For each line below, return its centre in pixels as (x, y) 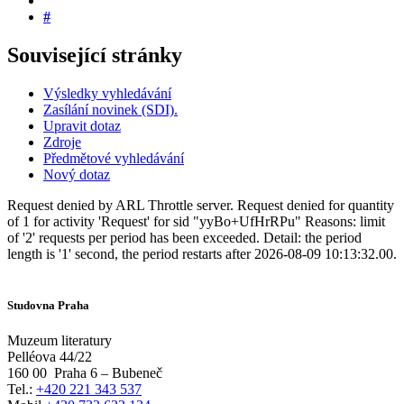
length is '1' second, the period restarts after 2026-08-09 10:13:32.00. (202, 253)
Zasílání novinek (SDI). (110, 109)
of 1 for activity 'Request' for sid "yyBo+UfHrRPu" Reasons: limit (196, 221)
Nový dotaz (77, 174)
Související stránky (95, 55)
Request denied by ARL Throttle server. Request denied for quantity (201, 205)
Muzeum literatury (60, 341)
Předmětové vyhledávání (114, 158)
